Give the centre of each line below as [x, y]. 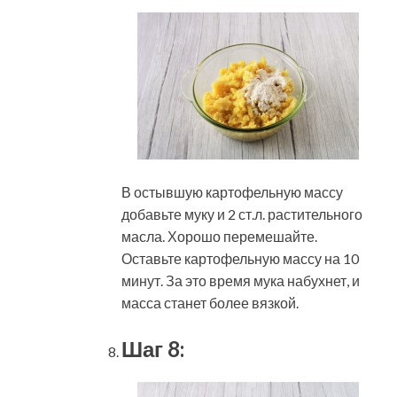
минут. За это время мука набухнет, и [241, 281]
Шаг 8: [153, 349]
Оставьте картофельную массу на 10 [240, 259]
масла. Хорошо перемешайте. [219, 237]
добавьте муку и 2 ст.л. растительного [242, 214]
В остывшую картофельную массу [232, 192]
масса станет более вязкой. [210, 303]
